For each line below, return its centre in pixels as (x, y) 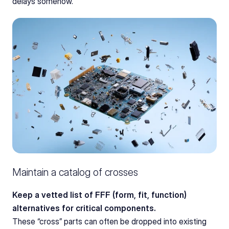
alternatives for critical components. (84, 208)
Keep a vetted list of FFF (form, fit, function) (99, 195)
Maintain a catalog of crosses (75, 173)
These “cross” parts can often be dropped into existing (109, 222)
